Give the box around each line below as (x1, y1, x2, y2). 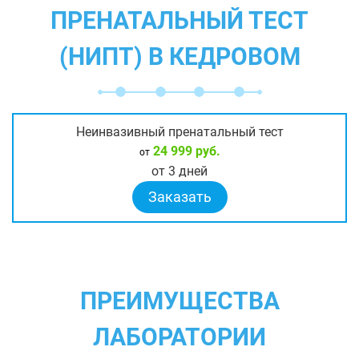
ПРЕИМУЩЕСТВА (79, 286, 280, 315)
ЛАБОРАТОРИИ (93, 322, 266, 351)
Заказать (147, 188, 212, 205)
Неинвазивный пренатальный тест (75, 123, 284, 139)
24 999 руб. (149, 143, 220, 159)
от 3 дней (151, 163, 208, 179)
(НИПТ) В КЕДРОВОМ (58, 42, 301, 71)
